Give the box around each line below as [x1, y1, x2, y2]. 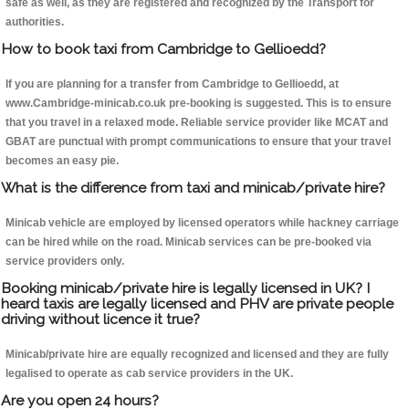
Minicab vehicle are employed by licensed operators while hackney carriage [5, 216, 399, 230]
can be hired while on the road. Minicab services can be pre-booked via [5, 236, 372, 249]
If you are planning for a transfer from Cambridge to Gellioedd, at [5, 78, 339, 91]
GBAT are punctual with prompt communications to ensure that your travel [5, 135, 391, 149]
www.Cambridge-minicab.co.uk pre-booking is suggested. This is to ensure [5, 97, 392, 110]
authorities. [5, 16, 64, 29]
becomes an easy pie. [5, 154, 119, 168]
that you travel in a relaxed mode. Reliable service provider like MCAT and [5, 116, 388, 130]
